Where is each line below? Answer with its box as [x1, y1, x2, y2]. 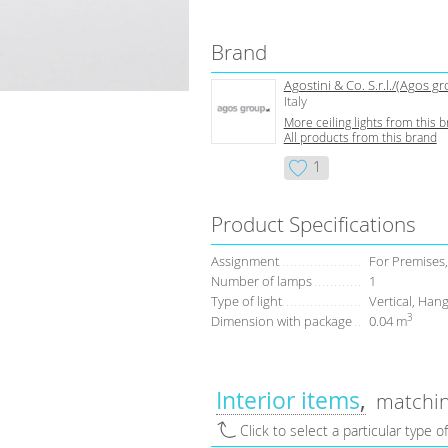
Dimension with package [210, 312, 352, 331]
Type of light [210, 292, 282, 311]
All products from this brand [283, 129, 437, 147]
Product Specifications [210, 210, 416, 239]
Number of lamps [210, 272, 312, 291]
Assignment [210, 252, 279, 271]
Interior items [215, 384, 360, 417]
